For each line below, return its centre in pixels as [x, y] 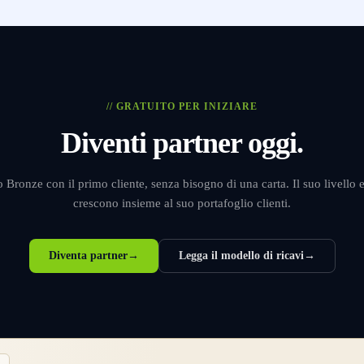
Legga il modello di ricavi [241, 256]
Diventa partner [88, 256]
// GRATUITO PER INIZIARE [182, 106]
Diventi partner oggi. [182, 143]
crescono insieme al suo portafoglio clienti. [182, 203]
